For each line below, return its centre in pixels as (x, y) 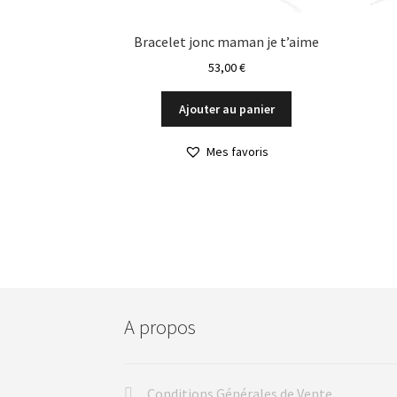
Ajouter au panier (226, 109)
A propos (160, 327)
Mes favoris (238, 152)
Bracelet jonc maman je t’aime (227, 41)
